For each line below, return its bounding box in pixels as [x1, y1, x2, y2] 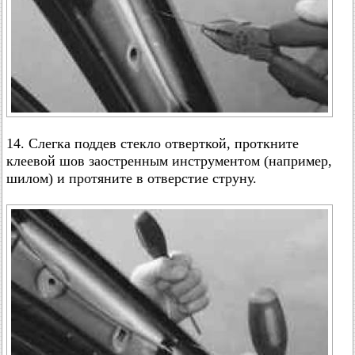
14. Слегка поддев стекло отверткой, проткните [6, 136, 299, 151]
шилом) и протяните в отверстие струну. [6, 170, 257, 186]
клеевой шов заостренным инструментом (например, [6, 153, 332, 169]
